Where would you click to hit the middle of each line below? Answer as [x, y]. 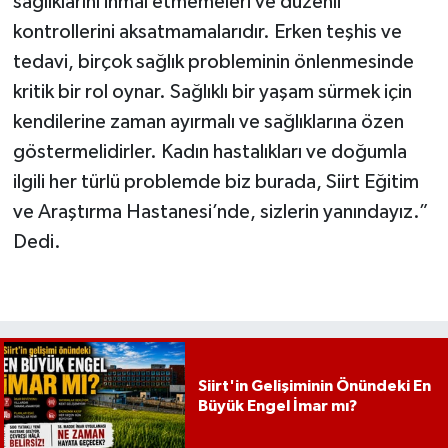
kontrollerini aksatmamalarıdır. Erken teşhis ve [207, 31]
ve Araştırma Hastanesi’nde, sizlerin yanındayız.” [220, 211]
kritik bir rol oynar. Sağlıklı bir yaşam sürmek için [212, 91]
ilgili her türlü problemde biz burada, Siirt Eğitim [215, 181]
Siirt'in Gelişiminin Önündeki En [314, 386]
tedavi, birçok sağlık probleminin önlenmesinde [213, 61]
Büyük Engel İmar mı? [277, 406]
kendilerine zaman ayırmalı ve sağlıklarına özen [208, 121]
